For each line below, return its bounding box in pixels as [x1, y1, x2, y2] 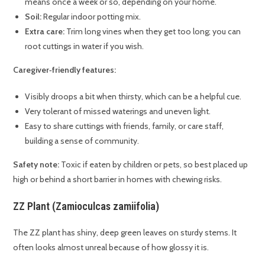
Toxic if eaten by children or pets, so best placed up [59, 159, 248, 170]
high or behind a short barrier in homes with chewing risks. [13, 173, 222, 185]
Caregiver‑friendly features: [13, 64, 117, 75]
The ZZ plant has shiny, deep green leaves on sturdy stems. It [13, 227, 237, 238]
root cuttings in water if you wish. [25, 40, 144, 51]
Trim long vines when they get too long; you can [64, 25, 241, 37]
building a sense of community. [25, 135, 140, 146]
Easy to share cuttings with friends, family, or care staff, [25, 120, 224, 131]
